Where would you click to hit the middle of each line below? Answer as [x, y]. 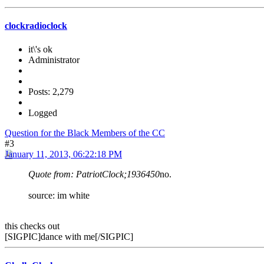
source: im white [59, 195]
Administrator [54, 60]
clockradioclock [36, 26]
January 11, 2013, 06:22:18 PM [63, 154]
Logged [43, 113]
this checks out [32, 226]
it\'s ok [40, 49]
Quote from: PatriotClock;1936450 [94, 174]
